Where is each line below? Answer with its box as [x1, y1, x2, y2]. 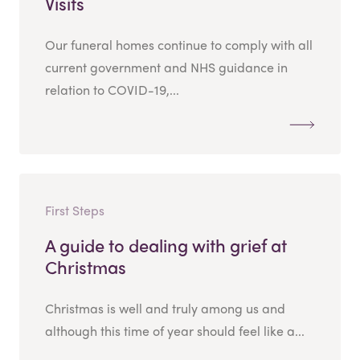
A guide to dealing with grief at [45, 231, 287, 258]
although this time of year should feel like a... [45, 321, 305, 340]
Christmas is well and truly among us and [45, 298, 285, 317]
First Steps [45, 200, 104, 219]
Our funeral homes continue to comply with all [45, 35, 313, 54]
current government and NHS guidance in [45, 57, 288, 76]
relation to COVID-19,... [45, 80, 179, 99]
